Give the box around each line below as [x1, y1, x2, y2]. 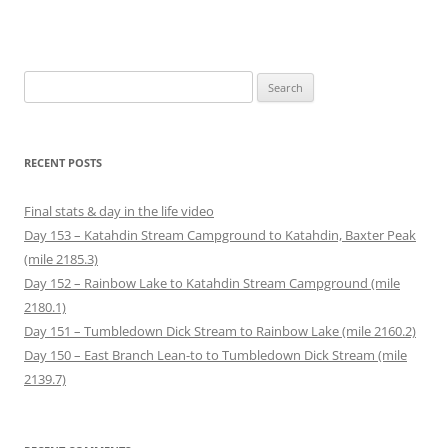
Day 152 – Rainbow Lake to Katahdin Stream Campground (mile [24, 274, 400, 293]
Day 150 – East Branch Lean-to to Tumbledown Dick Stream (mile [24, 346, 407, 365]
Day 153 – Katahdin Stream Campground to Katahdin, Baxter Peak [24, 226, 416, 245]
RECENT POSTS [24, 155, 102, 171]
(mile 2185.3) [24, 250, 98, 269]
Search [23, 73, 63, 92]
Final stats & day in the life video [24, 202, 214, 221]
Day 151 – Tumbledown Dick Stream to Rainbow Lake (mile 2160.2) [24, 322, 416, 341]
